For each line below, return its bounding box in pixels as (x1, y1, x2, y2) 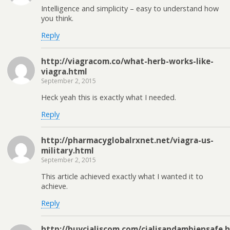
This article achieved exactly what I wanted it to (41, 171, 203, 182)
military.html (41, 145, 94, 156)
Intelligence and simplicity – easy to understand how (41, 3, 219, 13)
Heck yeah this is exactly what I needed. (41, 92, 176, 102)
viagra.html (41, 66, 87, 76)
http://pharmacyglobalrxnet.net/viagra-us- (41, 135, 214, 145)
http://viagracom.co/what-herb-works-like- (41, 55, 214, 66)
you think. (41, 13, 73, 23)
